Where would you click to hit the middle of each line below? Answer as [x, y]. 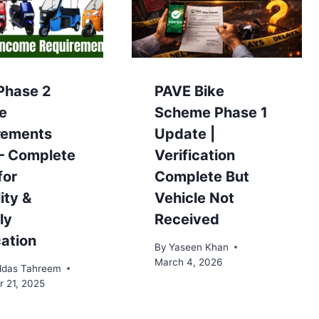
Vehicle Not [194, 198]
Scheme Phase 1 [211, 113]
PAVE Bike [189, 91]
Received [187, 220]
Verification [194, 156]
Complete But [202, 177]
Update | [184, 134]
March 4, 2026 [188, 262]
